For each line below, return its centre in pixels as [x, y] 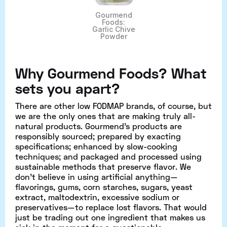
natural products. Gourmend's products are [99, 126]
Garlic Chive [113, 29]
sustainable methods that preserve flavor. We [103, 166]
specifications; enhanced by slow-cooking [96, 146]
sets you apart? [68, 88]
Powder [113, 36]
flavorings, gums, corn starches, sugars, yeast [104, 186]
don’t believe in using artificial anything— [97, 176]
